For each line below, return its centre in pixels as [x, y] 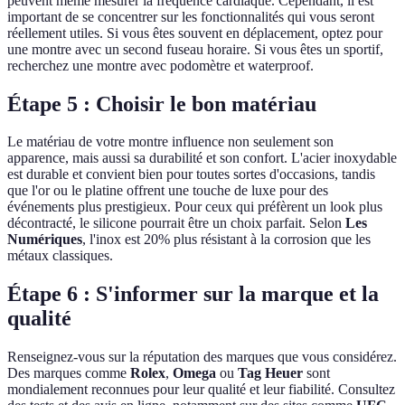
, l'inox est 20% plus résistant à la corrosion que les [226, 240]
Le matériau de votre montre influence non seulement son [170, 142]
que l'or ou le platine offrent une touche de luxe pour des [168, 191]
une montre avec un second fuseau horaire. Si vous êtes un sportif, [195, 49]
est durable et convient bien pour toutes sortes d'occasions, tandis [191, 174]
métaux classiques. [60, 256]
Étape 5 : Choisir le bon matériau [162, 104]
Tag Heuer [270, 373]
